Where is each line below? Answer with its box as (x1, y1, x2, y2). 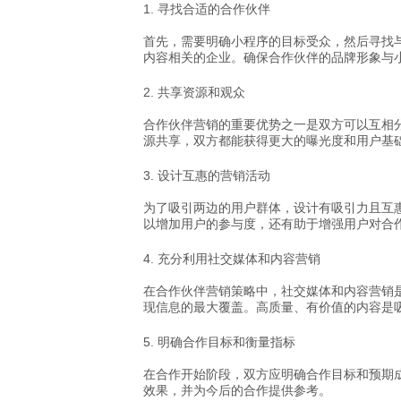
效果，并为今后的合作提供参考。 (143, 383, 331, 398)
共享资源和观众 (158, 84, 245, 99)
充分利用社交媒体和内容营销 (158, 251, 320, 266)
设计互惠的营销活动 (158, 167, 270, 183)
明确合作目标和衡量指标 (158, 334, 295, 349)
